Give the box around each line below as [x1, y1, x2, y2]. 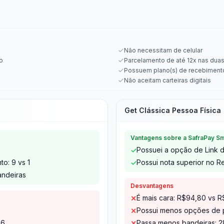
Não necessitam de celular [124, 46, 202, 54]
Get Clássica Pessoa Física [124, 106, 221, 114]
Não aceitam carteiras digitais [124, 76, 211, 84]
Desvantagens [130, 182, 173, 189]
